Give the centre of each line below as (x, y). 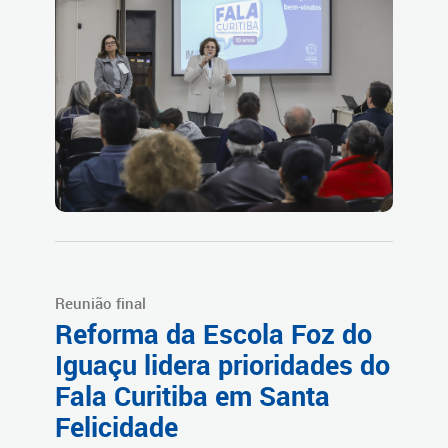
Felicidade (116, 427)
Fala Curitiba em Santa (192, 396)
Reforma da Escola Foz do (213, 334)
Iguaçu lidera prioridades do (222, 365)
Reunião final (100, 303)
